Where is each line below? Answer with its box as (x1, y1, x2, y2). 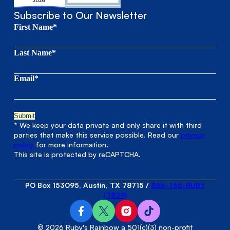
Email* (14, 74, 39, 83)
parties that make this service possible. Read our (14, 130, 181, 140)
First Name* (14, 23, 57, 32)
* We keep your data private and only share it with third (14, 121, 202, 130)
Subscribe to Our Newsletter (14, 9, 147, 22)
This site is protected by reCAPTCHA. (14, 150, 141, 159)
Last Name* (14, 48, 56, 57)
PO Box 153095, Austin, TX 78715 (25, 181, 144, 190)
